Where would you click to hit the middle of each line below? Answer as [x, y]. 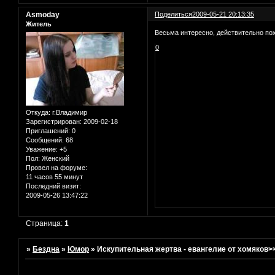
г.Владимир [69, 112]
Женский [55, 158]
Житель [39, 24]
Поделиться [174, 14]
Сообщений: [45, 140]
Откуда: [38, 112]
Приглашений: [48, 130]
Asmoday [43, 15]
